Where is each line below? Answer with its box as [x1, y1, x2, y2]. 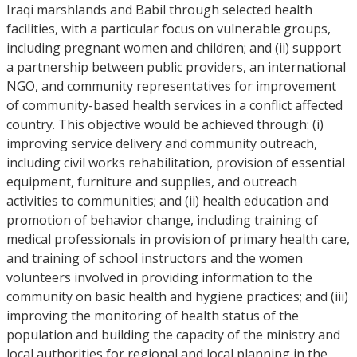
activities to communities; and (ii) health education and [6, 192, 328, 210]
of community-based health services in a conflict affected [6, 96, 343, 114]
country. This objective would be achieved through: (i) [6, 116, 324, 133]
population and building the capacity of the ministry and [6, 326, 340, 343]
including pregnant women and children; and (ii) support [6, 39, 341, 57]
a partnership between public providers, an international [6, 58, 346, 76]
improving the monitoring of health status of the [6, 307, 299, 324]
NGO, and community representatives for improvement [6, 77, 336, 95]
